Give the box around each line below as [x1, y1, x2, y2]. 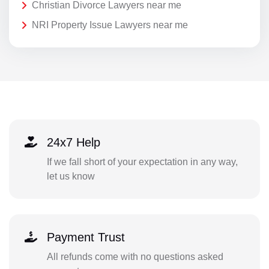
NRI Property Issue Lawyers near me [32, 20, 188, 31]
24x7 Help [46, 135, 100, 149]
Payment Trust [46, 230, 125, 244]
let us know [46, 171, 95, 181]
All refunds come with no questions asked [46, 251, 223, 262]
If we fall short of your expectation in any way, [46, 156, 238, 167]
